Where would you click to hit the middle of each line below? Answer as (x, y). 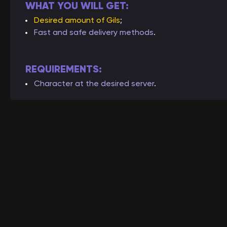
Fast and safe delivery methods (94, 32)
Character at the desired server (94, 83)
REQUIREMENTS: (64, 69)
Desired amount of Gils (77, 20)
